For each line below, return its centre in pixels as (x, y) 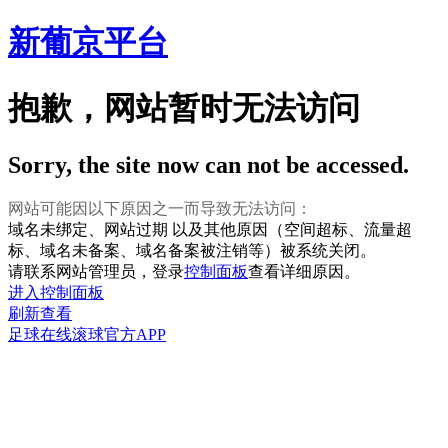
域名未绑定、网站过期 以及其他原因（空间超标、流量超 (210, 230)
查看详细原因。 (304, 272)
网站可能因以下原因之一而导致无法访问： (160, 209)
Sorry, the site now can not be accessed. (208, 165)
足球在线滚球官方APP (87, 335)
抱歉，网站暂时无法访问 (184, 107)
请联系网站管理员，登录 (96, 272)
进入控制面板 (56, 293)
